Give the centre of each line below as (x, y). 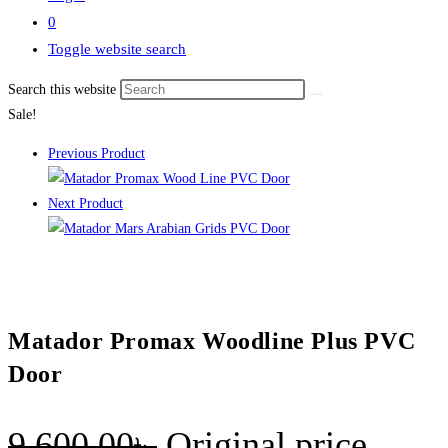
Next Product (85, 203)
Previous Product (96, 153)
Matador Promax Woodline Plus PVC (212, 340)
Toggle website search (117, 49)
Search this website (64, 89)
